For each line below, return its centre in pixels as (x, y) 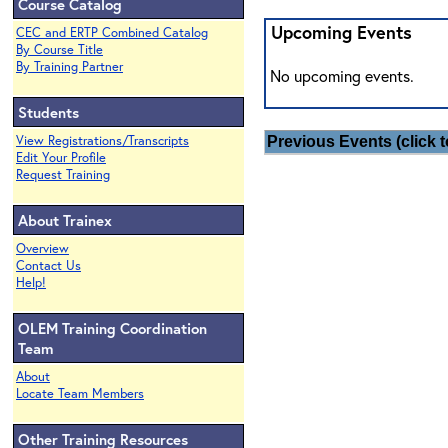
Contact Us (48, 265)
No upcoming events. (340, 75)
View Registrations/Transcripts (102, 140)
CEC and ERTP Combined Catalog (112, 32)
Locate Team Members (80, 393)
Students (48, 112)
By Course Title (59, 49)
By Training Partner (69, 66)
